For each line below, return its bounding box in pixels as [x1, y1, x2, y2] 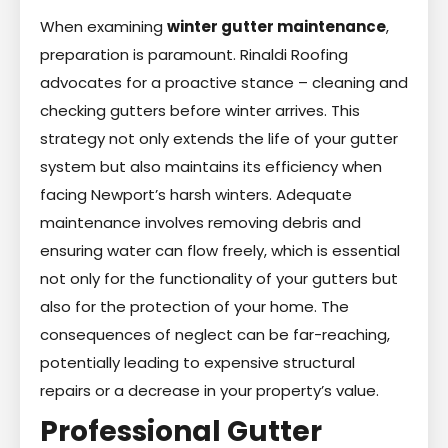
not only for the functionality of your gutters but [40, 267, 398, 289]
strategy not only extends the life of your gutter [40, 127, 398, 149]
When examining [40, 15, 167, 37]
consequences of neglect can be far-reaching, [40, 323, 390, 345]
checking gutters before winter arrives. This [40, 99, 360, 121]
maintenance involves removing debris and [40, 211, 361, 233]
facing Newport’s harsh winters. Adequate [40, 183, 352, 205]
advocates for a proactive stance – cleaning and [40, 71, 408, 93]
